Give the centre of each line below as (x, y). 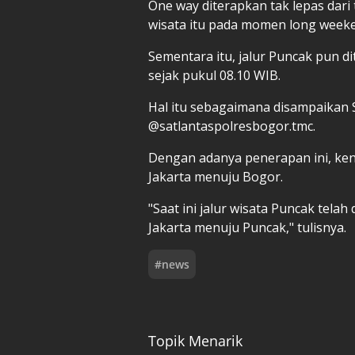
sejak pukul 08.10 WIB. (216, 75)
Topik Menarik (195, 340)
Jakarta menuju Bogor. (216, 176)
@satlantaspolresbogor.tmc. (232, 126)
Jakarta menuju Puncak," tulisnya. (249, 227)
